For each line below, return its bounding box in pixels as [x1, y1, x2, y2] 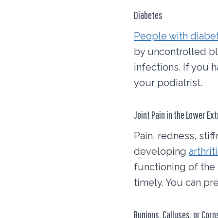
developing [134, 145, 189, 158]
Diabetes [134, 9, 163, 21]
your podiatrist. [134, 77, 202, 89]
